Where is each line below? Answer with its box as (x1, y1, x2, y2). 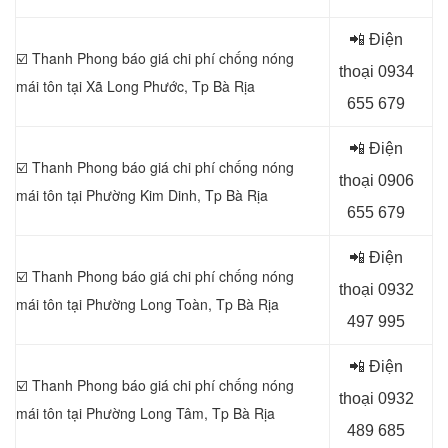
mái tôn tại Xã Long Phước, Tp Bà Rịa (16, 76, 255, 96)
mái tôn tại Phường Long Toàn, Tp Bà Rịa (16, 294, 279, 314)
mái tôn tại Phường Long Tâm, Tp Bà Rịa (16, 403, 275, 423)
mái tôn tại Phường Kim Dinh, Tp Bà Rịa (16, 185, 268, 205)
